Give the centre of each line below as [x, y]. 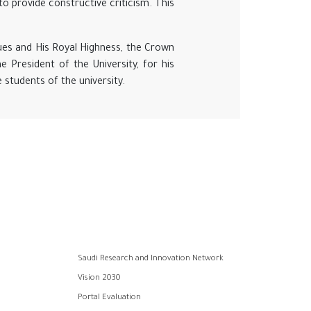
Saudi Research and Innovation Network [151, 259]
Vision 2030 [100, 279]
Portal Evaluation [110, 299]
